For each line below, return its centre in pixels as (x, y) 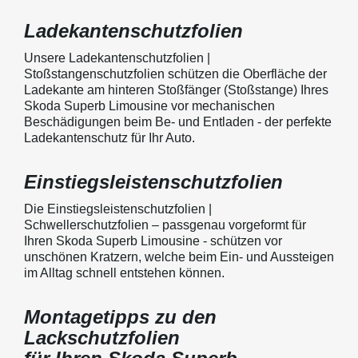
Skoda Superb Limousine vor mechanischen (149, 105)
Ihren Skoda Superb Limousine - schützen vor (153, 241)
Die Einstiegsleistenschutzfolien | (118, 209)
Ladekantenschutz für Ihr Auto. (109, 137)
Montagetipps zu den (120, 316)
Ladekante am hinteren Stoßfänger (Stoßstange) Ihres (176, 89)
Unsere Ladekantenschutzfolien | (117, 58)
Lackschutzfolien (102, 337)
